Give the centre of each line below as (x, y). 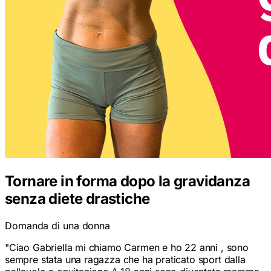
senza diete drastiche (77, 194)
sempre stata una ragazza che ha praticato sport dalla (125, 255)
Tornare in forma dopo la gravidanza (127, 177)
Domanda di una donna (58, 221)
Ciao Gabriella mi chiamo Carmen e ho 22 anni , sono (129, 243)
